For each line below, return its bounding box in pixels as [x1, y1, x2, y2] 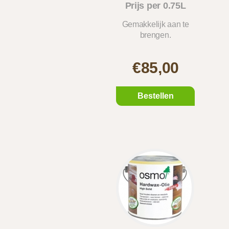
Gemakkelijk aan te [122, 20, 189, 29]
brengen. [140, 31, 171, 39]
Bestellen [137, 91, 174, 100]
